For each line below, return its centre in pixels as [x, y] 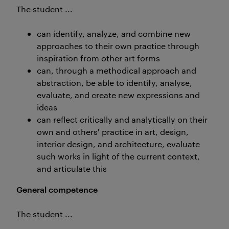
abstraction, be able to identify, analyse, [114, 83]
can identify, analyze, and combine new [114, 33]
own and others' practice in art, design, [113, 132]
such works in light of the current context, [118, 156]
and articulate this [72, 168]
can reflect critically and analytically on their [123, 119]
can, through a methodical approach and [117, 70]
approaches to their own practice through [118, 46]
